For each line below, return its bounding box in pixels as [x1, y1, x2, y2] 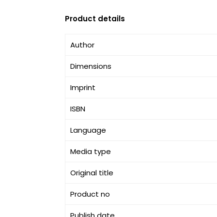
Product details [65, 14, 125, 24]
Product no [70, 189, 110, 199]
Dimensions [70, 61, 112, 71]
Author [70, 40, 95, 50]
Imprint [70, 82, 96, 93]
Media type [70, 146, 111, 156]
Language [70, 125, 107, 135]
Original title [70, 168, 114, 178]
